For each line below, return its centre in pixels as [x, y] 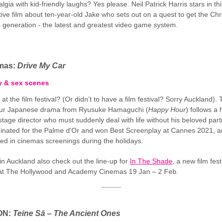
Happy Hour [167, 110]
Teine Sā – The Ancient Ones [67, 213]
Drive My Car [42, 66]
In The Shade [151, 161]
